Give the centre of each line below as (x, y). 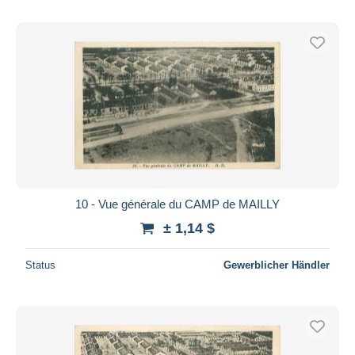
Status (40, 265)
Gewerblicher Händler (277, 265)
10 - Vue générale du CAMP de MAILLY (177, 204)
